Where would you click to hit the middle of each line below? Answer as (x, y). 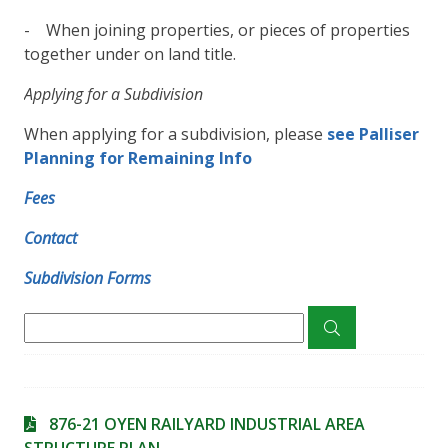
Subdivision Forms (87, 278)
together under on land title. (130, 54)
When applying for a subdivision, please (175, 134)
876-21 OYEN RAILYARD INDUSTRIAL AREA (206, 424)
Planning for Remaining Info (138, 158)
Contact (50, 238)
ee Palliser (377, 134)
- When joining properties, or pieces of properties (217, 30)
